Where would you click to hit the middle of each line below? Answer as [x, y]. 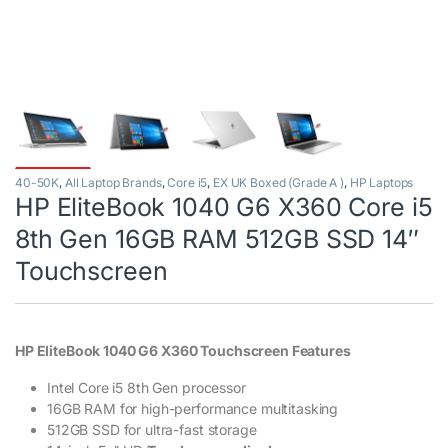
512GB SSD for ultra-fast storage [152, 430]
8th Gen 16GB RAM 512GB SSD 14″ [217, 239]
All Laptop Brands [113, 183]
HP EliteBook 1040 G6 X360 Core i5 [224, 207]
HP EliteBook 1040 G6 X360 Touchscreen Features [183, 351]
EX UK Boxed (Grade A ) [278, 183]
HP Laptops [381, 183]
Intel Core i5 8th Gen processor [146, 388]
